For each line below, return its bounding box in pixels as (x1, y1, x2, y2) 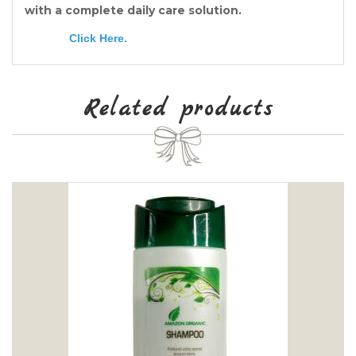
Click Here (69, 31, 124, 44)
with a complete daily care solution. (25, 2, 242, 17)
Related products (83, 94, 273, 125)
